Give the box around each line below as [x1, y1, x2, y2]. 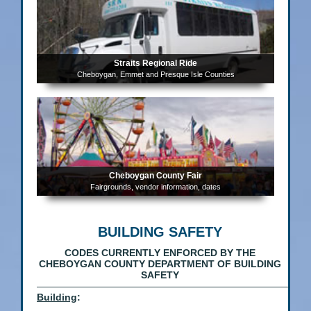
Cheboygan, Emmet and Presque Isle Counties [76, 70, 235, 79]
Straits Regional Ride [114, 58, 197, 69]
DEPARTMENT [148, 258, 218, 270]
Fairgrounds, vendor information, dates [90, 183, 221, 192]
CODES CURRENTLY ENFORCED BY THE [65, 247, 256, 259]
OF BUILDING [217, 258, 282, 270]
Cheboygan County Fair [109, 171, 202, 181]
